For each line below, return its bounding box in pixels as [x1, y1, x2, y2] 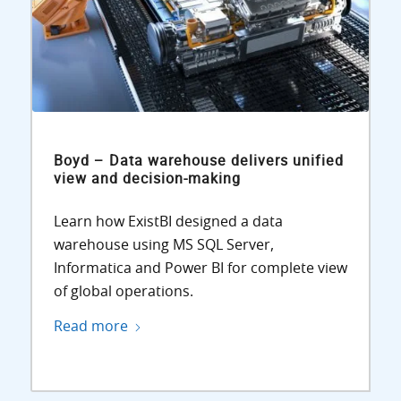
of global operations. [53, 284, 193, 299]
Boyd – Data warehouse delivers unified [53, 149, 344, 172]
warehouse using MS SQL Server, [53, 237, 274, 252]
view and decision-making [53, 167, 241, 190]
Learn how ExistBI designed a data [53, 214, 283, 229]
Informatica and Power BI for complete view [53, 260, 347, 276]
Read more [53, 320, 128, 335]
